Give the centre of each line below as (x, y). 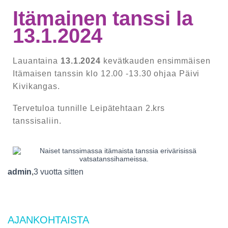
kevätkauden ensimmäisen (156, 61)
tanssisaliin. (37, 121)
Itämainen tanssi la (103, 19)
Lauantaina (37, 61)
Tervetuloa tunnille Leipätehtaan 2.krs (89, 108)
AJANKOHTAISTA (48, 220)
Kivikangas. (36, 87)
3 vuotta (48, 172)
